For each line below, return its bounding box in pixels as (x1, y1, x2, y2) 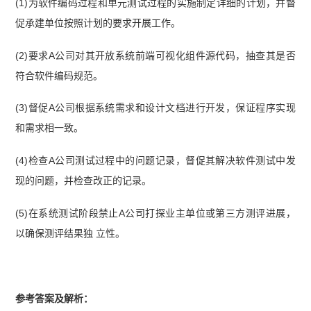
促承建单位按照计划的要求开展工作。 (15, 17, 181, 28)
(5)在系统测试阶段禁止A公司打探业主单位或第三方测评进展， (15, 208, 296, 219)
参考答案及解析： (15, 293, 94, 305)
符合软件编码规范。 (15, 69, 103, 81)
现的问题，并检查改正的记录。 (15, 175, 152, 187)
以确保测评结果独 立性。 (15, 228, 126, 239)
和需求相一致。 (15, 122, 84, 134)
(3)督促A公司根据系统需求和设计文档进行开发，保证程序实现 (15, 102, 296, 114)
